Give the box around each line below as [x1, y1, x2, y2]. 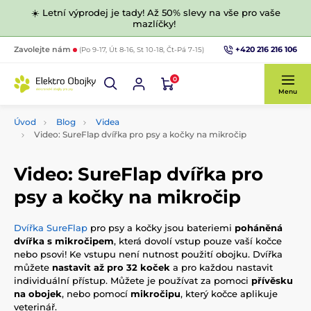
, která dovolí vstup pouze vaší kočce [114, 235, 282, 246]
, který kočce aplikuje [180, 287, 278, 299]
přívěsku [251, 274, 293, 286]
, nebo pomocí [62, 287, 131, 299]
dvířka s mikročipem [14, 235, 114, 246]
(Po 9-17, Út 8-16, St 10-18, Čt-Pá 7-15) [79, 45, 204, 54]
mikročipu [131, 287, 180, 299]
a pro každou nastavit [170, 261, 273, 273]
